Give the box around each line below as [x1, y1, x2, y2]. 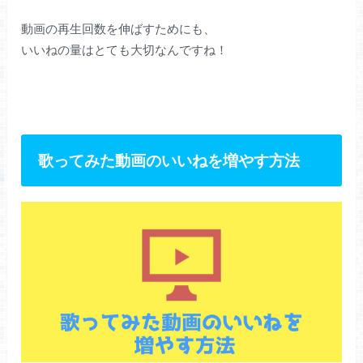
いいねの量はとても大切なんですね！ [21, 42, 228, 57]
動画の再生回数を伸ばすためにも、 [21, 21, 216, 36]
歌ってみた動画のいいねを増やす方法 [38, 150, 301, 169]
